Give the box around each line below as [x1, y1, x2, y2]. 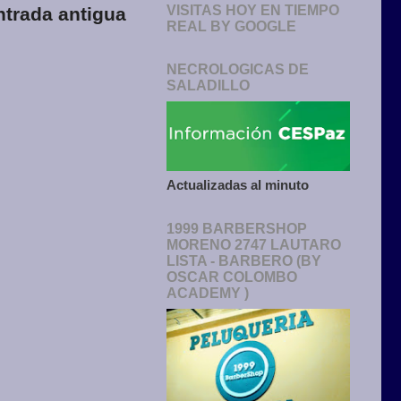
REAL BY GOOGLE [166, 19, 296, 35]
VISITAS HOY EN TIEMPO [166, 3, 339, 19]
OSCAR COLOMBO [166, 269, 297, 286]
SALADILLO [166, 78, 250, 94]
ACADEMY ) [166, 286, 249, 302]
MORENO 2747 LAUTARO [166, 237, 341, 253]
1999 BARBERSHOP [166, 221, 307, 237]
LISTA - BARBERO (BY [166, 253, 321, 269]
